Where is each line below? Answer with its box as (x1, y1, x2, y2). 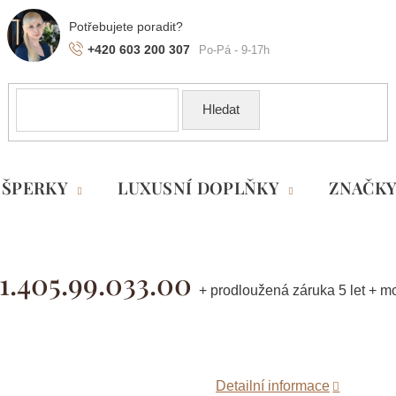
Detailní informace (216, 378, 330, 394)
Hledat (202, 102, 240, 118)
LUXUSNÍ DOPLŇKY (118, 176, 280, 200)
